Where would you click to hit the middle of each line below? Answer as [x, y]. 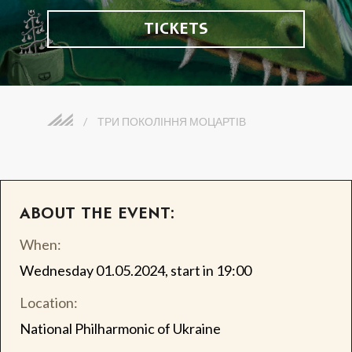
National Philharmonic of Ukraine [120, 328]
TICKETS [176, 29]
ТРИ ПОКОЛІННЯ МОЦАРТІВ [172, 121]
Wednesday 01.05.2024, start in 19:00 [135, 270]
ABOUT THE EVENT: [97, 214]
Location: [48, 302]
